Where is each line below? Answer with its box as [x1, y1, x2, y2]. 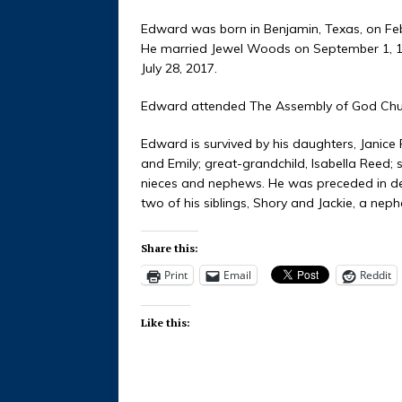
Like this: [141, 316, 190, 330]
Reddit [360, 267, 391, 284]
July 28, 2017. [141, 60, 217, 77]
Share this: [141, 241, 198, 256]
